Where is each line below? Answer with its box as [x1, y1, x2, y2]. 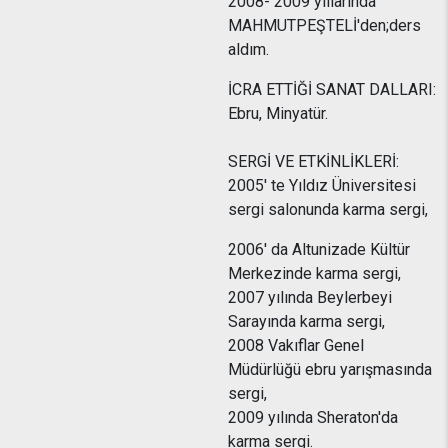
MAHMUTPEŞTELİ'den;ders [228, 16, 421, 35]
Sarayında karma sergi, [228, 312, 385, 331]
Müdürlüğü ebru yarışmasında [228, 360, 432, 379]
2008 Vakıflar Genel [228, 336, 364, 355]
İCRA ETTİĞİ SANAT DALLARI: [228, 80, 436, 99]
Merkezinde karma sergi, [228, 264, 401, 283]
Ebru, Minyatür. [228, 104, 328, 123]
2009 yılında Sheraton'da [228, 408, 398, 427]
